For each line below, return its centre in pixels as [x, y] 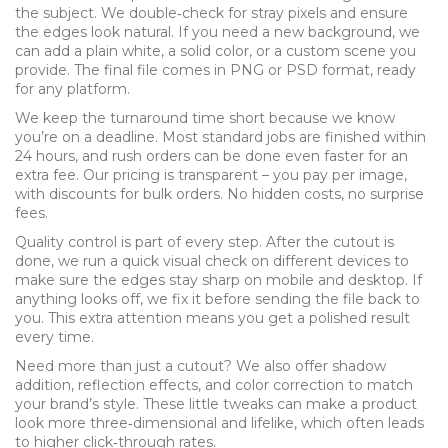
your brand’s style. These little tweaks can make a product [216, 404]
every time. [54, 337]
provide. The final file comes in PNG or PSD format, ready [215, 70]
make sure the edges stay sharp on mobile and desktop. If [218, 280]
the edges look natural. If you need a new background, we [217, 32]
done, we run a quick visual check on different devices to [212, 261]
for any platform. [72, 89]
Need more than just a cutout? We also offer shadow [200, 366]
